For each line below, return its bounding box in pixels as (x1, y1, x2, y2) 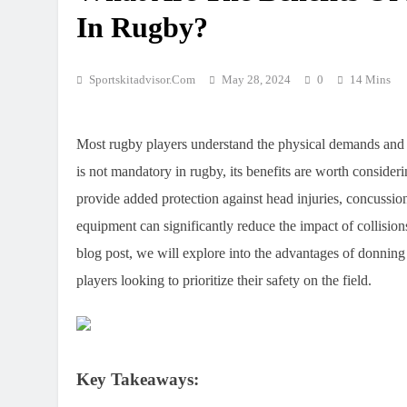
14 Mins (350, 73, 391, 87)
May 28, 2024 (222, 73, 291, 87)
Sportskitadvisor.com (89, 73, 195, 87)
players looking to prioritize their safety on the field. (76, 273, 372, 289)
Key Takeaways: (76, 370, 199, 390)
